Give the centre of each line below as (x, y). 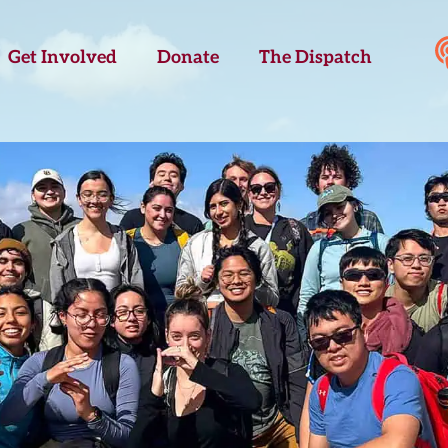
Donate (188, 57)
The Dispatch (316, 57)
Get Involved (63, 57)
